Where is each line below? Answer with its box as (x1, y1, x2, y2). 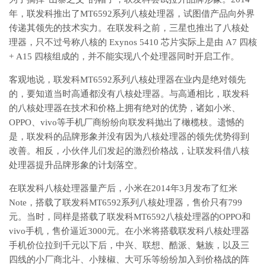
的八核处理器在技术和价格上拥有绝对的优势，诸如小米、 (9, 103, 240, 113)
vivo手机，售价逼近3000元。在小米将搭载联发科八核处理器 (9, 226, 249, 236)
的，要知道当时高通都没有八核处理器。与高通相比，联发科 (9, 89, 249, 99)
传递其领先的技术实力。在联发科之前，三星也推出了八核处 (9, 23, 249, 33)
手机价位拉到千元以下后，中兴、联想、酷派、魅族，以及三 (9, 240, 249, 251)
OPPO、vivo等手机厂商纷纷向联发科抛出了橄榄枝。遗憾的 (9, 118, 244, 128)
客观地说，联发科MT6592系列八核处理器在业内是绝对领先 (9, 75, 246, 85)
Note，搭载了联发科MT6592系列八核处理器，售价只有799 (9, 198, 242, 208)
